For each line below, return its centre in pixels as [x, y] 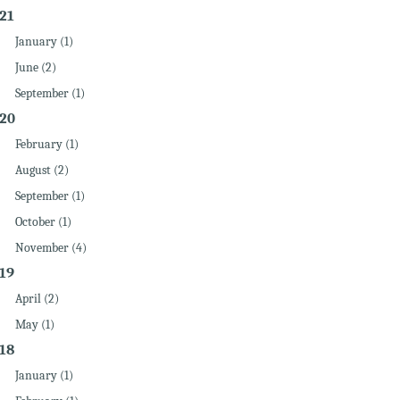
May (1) [34, 325]
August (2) [42, 170]
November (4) [50, 248]
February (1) [46, 144]
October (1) [43, 222]
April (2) [37, 299]
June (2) [35, 67]
